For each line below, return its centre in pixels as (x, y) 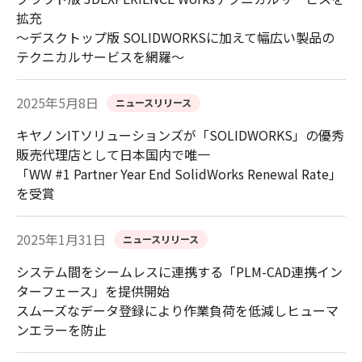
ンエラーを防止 (61, 330)
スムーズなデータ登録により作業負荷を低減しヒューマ (177, 311)
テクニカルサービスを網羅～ (100, 57)
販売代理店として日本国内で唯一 (113, 155)
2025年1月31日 (61, 240)
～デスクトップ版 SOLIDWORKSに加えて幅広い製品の (175, 38)
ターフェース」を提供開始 (93, 291)
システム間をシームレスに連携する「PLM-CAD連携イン (179, 272)
